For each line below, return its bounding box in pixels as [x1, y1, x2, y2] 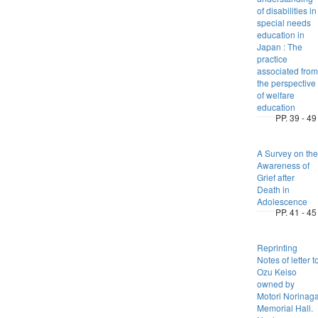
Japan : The [256, 40, 302, 53]
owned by [256, 278, 295, 290]
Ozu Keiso [256, 265, 297, 278]
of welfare [256, 89, 295, 101]
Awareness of [256, 159, 309, 171]
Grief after [256, 171, 295, 183]
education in [256, 28, 305, 40]
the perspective [256, 77, 316, 89]
